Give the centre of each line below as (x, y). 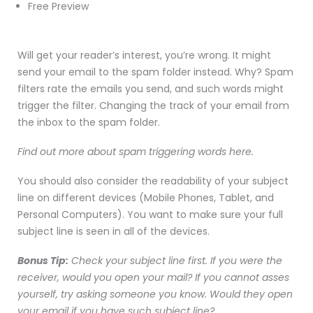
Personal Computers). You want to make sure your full (150, 215)
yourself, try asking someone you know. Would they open (155, 294)
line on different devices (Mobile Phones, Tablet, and (146, 198)
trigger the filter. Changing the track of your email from (153, 106)
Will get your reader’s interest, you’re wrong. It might (144, 56)
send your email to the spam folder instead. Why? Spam (155, 72)
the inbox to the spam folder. (89, 123)
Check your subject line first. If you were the (175, 261)
